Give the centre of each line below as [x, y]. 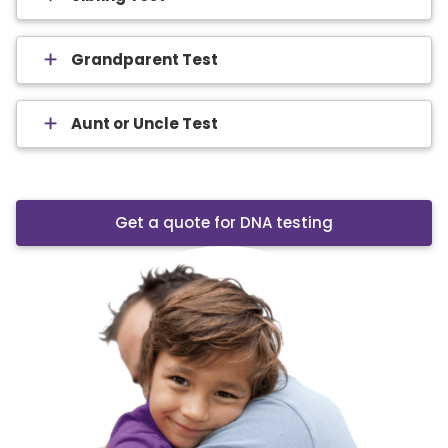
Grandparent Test [144, 59]
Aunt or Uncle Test [144, 123]
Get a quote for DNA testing [224, 222]
